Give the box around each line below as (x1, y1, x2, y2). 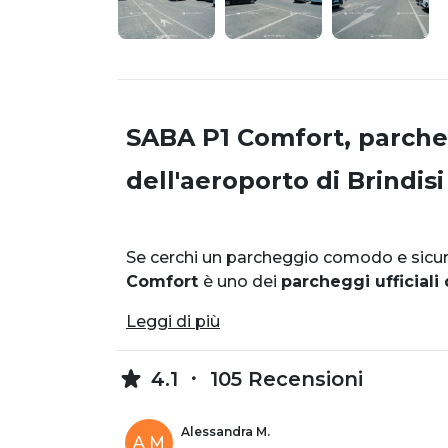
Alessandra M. (181, 423, 270, 439)
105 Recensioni (204, 366, 363, 391)
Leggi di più (126, 311, 220, 331)
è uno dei (203, 271, 281, 291)
